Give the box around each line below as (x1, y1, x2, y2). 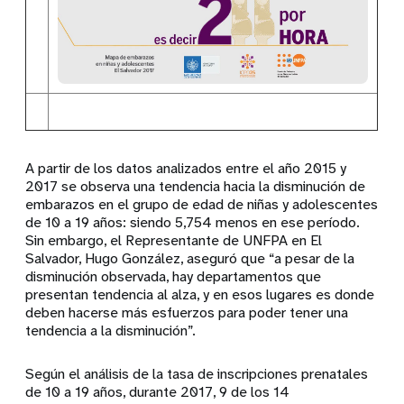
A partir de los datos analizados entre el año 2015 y (25, 158, 347, 178)
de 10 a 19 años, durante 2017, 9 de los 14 (25, 381, 290, 401)
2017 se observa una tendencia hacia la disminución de (25, 176, 366, 196)
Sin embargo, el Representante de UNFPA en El (25, 230, 323, 250)
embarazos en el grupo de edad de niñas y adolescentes (25, 194, 379, 214)
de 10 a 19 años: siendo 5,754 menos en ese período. (25, 212, 361, 232)
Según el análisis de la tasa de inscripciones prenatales (25, 363, 369, 383)
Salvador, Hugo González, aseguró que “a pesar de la (25, 248, 355, 268)
